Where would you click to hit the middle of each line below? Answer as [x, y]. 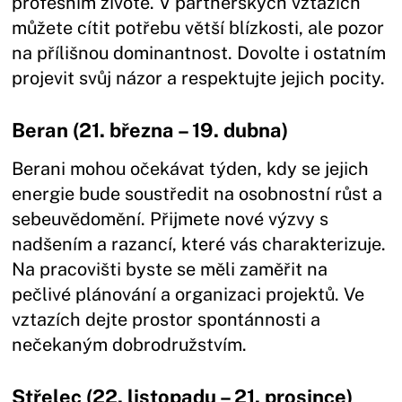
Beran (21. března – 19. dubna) [150, 130]
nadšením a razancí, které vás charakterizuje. [199, 244]
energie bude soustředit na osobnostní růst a [197, 193]
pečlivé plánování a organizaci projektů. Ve [188, 294]
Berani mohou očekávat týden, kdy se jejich [191, 168]
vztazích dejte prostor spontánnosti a [166, 319]
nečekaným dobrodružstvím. [130, 344]
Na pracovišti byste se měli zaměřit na [170, 269]
